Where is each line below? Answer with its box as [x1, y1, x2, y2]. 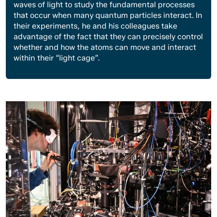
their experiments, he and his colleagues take [14, 21, 177, 31]
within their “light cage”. [14, 53, 100, 62]
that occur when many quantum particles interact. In [14, 10, 202, 20]
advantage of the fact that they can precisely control [14, 31, 203, 41]
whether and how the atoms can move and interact [14, 42, 196, 52]
